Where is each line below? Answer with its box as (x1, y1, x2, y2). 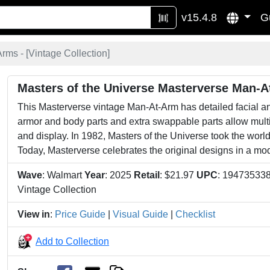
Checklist (175, 209, 215, 219)
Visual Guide (113, 209, 168, 219)
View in (17, 209, 50, 219)
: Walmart (42, 170, 82, 180)
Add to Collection (36, 236, 109, 246)
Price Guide (55, 209, 105, 219)
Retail (134, 170, 160, 180)
